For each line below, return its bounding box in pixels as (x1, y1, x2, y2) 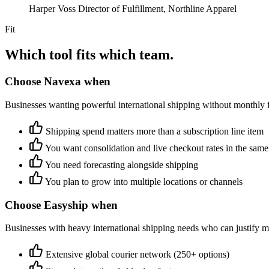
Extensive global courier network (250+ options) (46, 249, 229, 260)
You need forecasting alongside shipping (45, 159, 198, 170)
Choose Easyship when (5, 198, 118, 211)
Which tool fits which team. (5, 47, 174, 63)
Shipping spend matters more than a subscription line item (46, 125, 264, 136)
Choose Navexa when (5, 75, 110, 88)
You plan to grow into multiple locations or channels (45, 176, 243, 187)
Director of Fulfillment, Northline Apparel (78, 4, 237, 14)
